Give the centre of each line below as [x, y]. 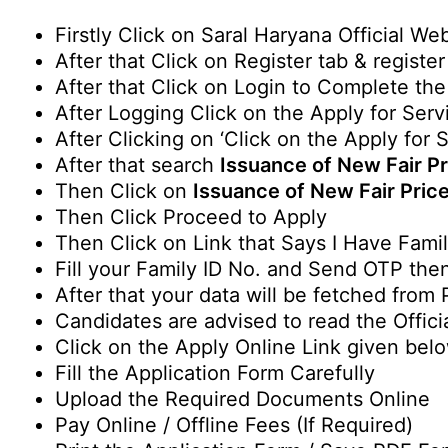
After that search [137, 165]
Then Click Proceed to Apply [191, 217]
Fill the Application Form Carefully [215, 373]
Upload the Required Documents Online [242, 399]
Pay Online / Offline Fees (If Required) [234, 425]
